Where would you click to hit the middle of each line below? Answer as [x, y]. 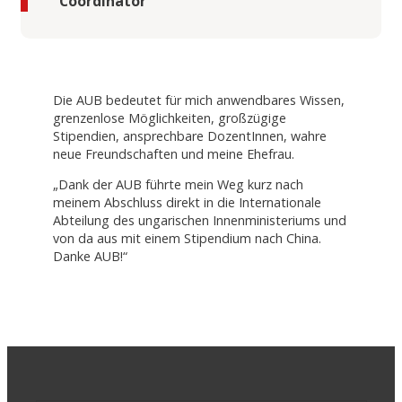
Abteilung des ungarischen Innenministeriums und [199, 221]
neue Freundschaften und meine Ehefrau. [173, 153]
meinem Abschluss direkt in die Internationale [187, 203]
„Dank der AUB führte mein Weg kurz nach [178, 185]
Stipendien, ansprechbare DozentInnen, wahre [189, 135]
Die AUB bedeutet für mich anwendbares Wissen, [198, 100]
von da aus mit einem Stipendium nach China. [187, 239]
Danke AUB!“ [90, 257]
